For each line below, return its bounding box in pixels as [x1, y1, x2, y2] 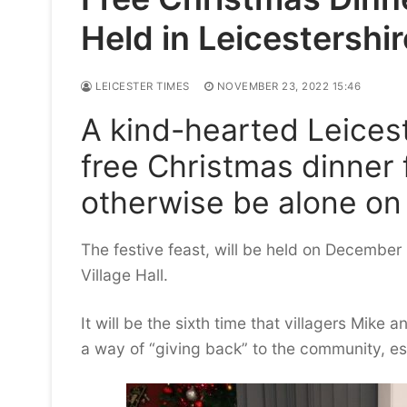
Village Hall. [81, 264, 168, 284]
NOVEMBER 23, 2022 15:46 [216, 79, 361, 93]
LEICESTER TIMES [92, 79, 190, 93]
